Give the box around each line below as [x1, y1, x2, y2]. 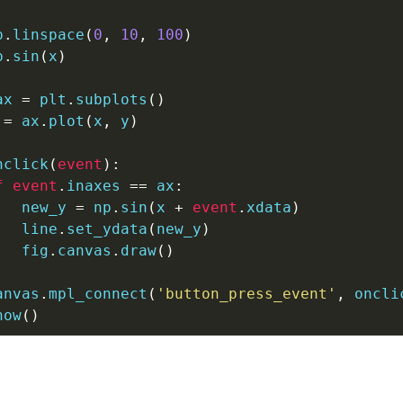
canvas [57, 242, 112, 259]
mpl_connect [48, 285, 148, 302]
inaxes [66, 177, 130, 194]
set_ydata [66, 220, 148, 237]
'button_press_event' [156, 285, 336, 302]
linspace [12, 26, 85, 43]
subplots [75, 91, 148, 108]
